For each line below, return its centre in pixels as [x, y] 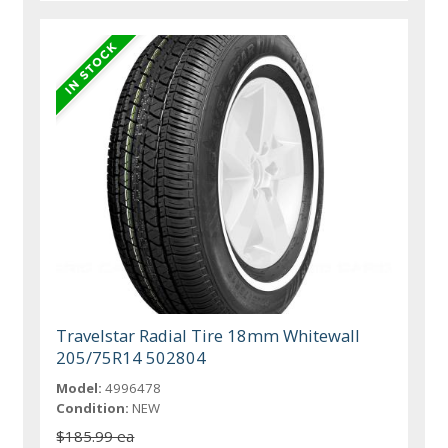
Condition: [93, 408]
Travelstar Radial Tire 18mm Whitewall [208, 336]
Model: [79, 388]
